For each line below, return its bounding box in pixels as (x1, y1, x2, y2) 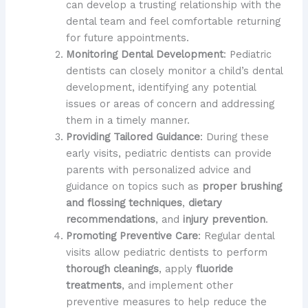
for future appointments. (65, 31, 189, 44)
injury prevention (182, 212, 265, 225)
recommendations (65, 212, 155, 225)
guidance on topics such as (65, 179, 202, 192)
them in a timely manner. (65, 113, 190, 126)
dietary (188, 196, 222, 209)
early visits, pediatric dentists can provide (65, 146, 272, 159)
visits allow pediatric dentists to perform (65, 245, 267, 258)
